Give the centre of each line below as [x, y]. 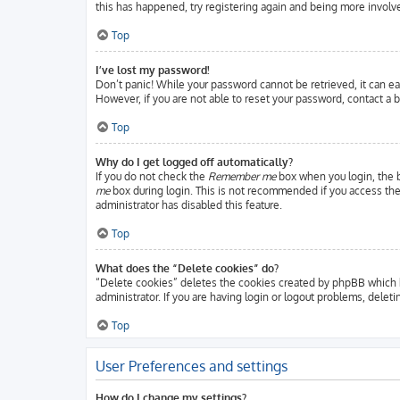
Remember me [242, 176]
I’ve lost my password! [153, 70]
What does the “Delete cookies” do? [187, 268]
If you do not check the [152, 176]
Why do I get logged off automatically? [194, 162]
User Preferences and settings [192, 366]
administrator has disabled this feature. [189, 205]
